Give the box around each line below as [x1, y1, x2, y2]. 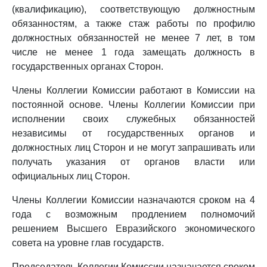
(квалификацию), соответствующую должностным [12, 4, 255, 14]
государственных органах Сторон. [12, 61, 163, 72]
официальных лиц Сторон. [12, 171, 130, 181]
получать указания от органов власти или [12, 157, 255, 167]
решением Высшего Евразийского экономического [12, 223, 255, 234]
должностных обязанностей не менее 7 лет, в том [12, 33, 255, 43]
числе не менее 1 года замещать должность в [12, 47, 255, 57]
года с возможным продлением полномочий [12, 209, 255, 219]
